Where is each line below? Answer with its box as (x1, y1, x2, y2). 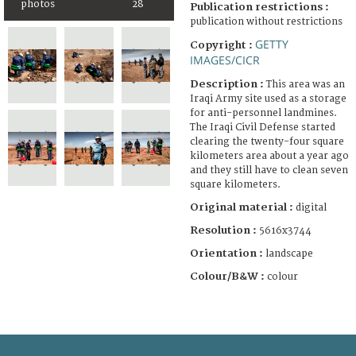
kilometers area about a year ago (190, 149, 349, 162)
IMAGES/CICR (190, 52, 260, 68)
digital (296, 201, 327, 214)
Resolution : (190, 223, 257, 237)
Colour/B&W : (190, 269, 267, 283)
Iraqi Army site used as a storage (190, 92, 346, 105)
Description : (190, 77, 266, 91)
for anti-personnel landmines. (190, 106, 337, 119)
